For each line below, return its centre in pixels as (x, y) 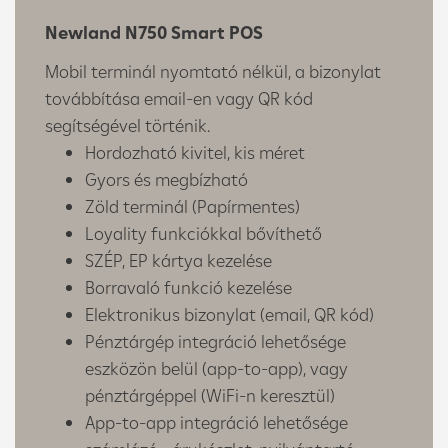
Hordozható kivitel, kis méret (195, 152)
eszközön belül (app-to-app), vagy (216, 368)
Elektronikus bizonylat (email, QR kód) (229, 314)
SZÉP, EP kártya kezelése (178, 260)
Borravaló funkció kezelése (188, 287)
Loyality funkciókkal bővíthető (203, 233)
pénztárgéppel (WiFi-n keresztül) (210, 395)
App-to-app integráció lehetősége (216, 422)
